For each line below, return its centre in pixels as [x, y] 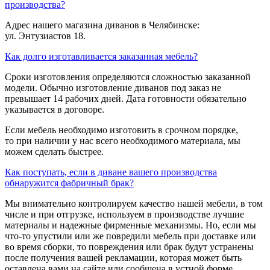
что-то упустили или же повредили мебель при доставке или [130, 236]
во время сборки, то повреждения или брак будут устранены [129, 246]
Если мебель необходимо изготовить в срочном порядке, [121, 130]
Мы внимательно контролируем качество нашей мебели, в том [134, 203]
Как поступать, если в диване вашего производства [111, 172]
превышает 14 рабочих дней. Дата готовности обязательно [126, 98]
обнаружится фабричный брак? [69, 183]
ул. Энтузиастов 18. [45, 36]
